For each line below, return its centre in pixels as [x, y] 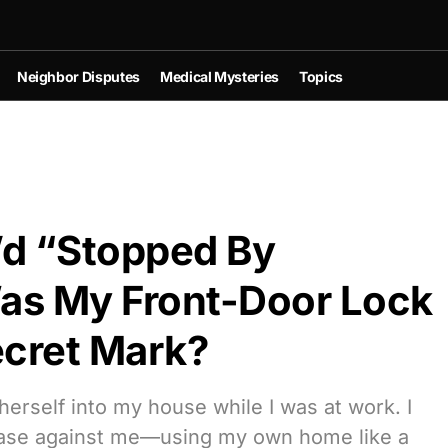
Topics [321, 76]
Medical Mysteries [219, 76]
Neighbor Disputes [78, 76]
